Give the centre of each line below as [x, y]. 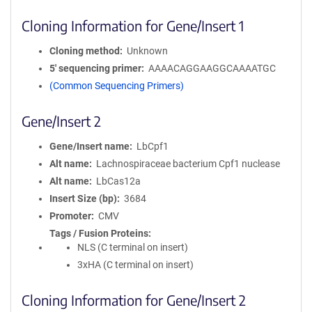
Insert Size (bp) [83, 198]
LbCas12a [118, 181]
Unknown [147, 51]
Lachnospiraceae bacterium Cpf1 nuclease [188, 164]
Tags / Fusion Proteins [99, 233]
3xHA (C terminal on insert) [135, 265]
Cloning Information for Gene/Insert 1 [133, 25]
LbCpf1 [152, 146]
